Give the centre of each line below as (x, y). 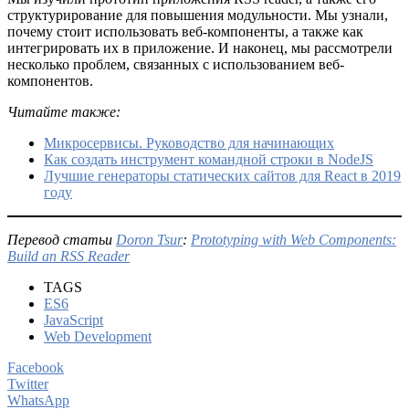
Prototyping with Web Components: (294, 239)
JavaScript (73, 320)
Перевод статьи (62, 239)
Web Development (98, 336)
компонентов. (50, 80)
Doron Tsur (149, 239)
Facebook (36, 367)
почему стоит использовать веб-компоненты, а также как (185, 31)
